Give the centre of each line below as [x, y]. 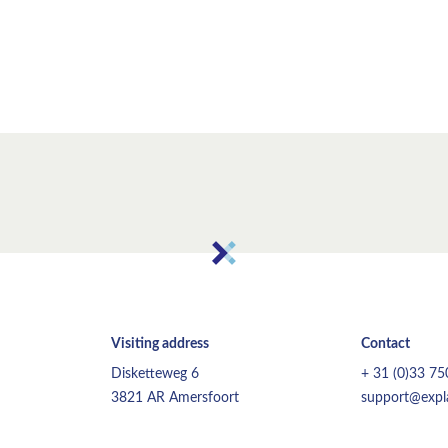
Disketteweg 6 [155, 374]
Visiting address [160, 344]
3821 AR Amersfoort [175, 398]
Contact [385, 344]
